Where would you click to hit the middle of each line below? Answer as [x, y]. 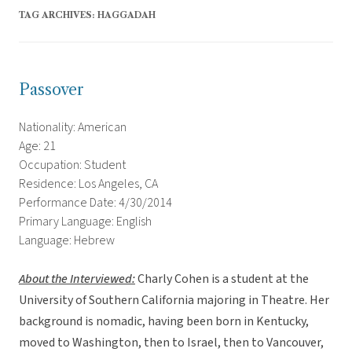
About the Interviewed [75, 279]
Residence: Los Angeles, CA [88, 184]
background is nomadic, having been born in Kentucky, [164, 322]
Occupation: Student [72, 165]
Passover [51, 90]
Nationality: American [73, 128]
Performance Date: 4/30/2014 [95, 203]
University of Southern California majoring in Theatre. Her [174, 301]
